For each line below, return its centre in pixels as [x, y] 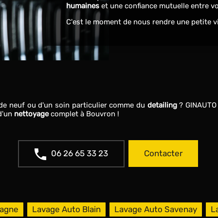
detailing [162, 105]
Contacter [163, 154]
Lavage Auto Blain [66, 209]
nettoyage [31, 114]
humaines [83, 6]
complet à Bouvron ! [85, 114]
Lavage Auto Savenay [155, 209]
